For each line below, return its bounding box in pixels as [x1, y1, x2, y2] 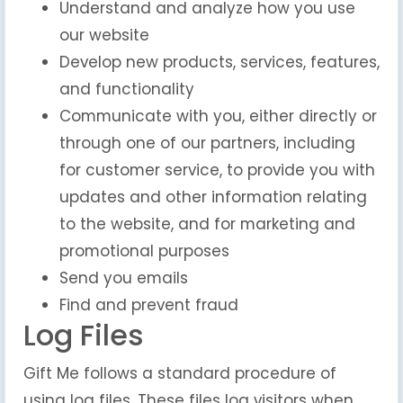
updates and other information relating [59, 186, 367, 208]
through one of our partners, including [59, 132, 355, 154]
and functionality [59, 78, 194, 100]
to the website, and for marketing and [59, 213, 355, 235]
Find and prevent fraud [59, 294, 238, 316]
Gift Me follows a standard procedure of [23, 363, 336, 384]
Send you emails [59, 267, 188, 289]
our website [59, 24, 149, 46]
